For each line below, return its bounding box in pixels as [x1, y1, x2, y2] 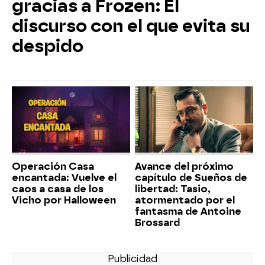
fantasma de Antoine [135, 206, 241, 218]
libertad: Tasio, [135, 183, 211, 195]
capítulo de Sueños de [135, 172, 247, 184]
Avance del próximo [135, 161, 234, 173]
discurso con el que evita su [12, 15, 250, 36]
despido [12, 35, 83, 56]
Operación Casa [12, 161, 94, 173]
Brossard [135, 217, 180, 229]
